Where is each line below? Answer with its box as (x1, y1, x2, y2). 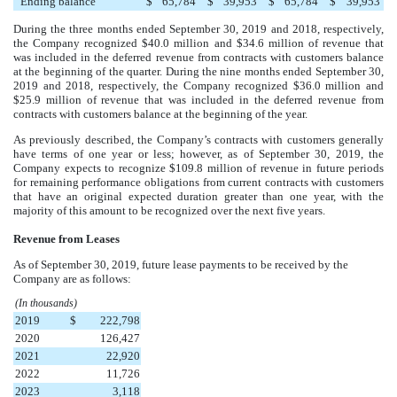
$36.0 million (292, 78, 362, 92)
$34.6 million (236, 35, 304, 50)
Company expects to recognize (13, 160, 169, 175)
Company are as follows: (13, 271, 131, 285)
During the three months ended (13, 21, 169, 35)
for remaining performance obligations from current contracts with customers (13, 175, 384, 189)
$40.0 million (142, 35, 210, 50)
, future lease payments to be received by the (136, 257, 348, 271)
